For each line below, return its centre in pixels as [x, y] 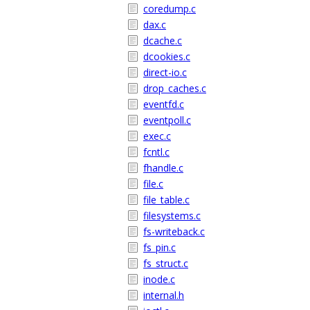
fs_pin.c [159, 247]
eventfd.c [164, 104]
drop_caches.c [175, 88]
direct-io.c [165, 72]
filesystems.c [172, 216]
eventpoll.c [167, 120]
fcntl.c [156, 152]
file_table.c [166, 200]
